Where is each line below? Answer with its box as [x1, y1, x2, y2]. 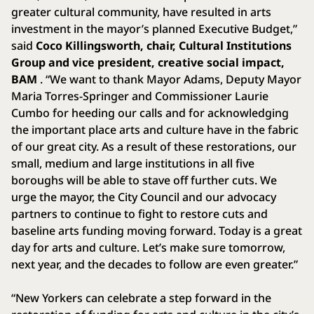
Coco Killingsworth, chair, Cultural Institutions [36, 37, 292, 53]
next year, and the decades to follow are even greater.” [11, 256, 298, 272]
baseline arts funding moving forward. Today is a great [11, 222, 302, 238]
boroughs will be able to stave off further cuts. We [11, 172, 277, 188]
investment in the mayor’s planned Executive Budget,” [11, 20, 297, 36]
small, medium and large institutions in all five [11, 155, 254, 171]
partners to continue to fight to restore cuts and [11, 205, 268, 221]
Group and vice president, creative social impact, [11, 54, 285, 70]
